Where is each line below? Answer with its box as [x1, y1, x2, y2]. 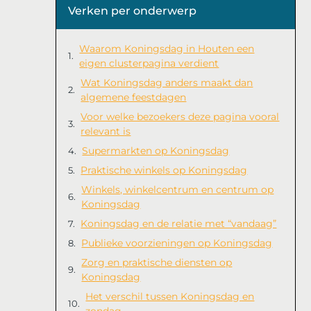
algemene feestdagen [81, 90, 187, 103]
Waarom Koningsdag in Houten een [79, 42, 255, 55]
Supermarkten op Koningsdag [82, 144, 230, 157]
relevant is [81, 124, 131, 137]
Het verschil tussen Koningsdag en [85, 289, 255, 303]
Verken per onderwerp [68, 4, 197, 18]
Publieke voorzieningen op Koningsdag [81, 236, 273, 249]
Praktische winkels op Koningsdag [81, 163, 248, 176]
